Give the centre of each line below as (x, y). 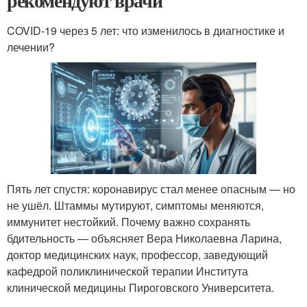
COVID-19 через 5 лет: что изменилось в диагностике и (146, 30)
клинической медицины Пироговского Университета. (140, 288)
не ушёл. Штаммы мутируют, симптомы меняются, (135, 206)
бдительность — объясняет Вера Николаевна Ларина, (144, 238)
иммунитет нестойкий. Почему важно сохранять (128, 222)
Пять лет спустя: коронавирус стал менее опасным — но (151, 189)
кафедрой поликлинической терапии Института (127, 271)
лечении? (31, 47)
